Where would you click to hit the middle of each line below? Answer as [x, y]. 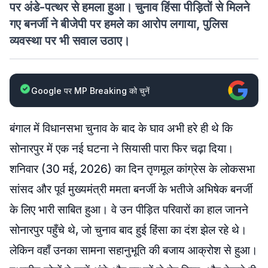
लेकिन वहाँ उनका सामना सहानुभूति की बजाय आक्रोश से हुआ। [134, 250]
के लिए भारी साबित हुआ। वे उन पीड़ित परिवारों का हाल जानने [129, 210]
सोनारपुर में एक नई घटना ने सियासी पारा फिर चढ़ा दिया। [122, 149]
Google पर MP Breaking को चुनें [90, 90]
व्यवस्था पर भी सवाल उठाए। [70, 41]
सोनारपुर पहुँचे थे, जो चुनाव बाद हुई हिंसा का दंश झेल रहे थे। [128, 230]
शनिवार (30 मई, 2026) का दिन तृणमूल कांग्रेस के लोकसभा [132, 169]
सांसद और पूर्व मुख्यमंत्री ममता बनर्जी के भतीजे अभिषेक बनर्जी [131, 189]
